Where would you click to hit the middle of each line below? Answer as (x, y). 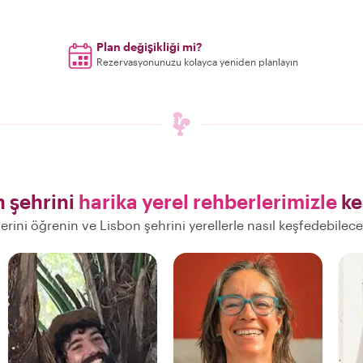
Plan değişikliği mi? (149, 47)
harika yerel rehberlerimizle (208, 201)
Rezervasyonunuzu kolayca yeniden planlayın (198, 62)
